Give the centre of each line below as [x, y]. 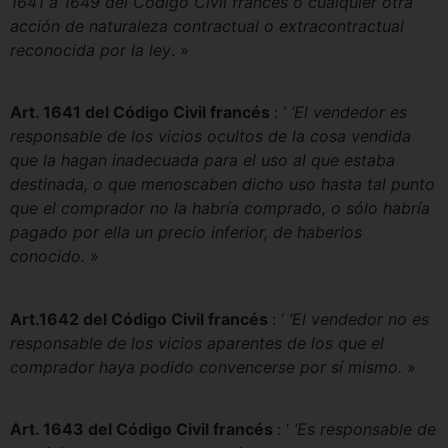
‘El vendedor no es [359, 318]
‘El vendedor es [349, 112]
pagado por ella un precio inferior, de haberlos [186, 232]
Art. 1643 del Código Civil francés [143, 429]
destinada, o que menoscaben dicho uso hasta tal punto [222, 184]
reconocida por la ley [90, 49]
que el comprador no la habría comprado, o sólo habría [220, 208]
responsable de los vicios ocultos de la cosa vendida [210, 136]
